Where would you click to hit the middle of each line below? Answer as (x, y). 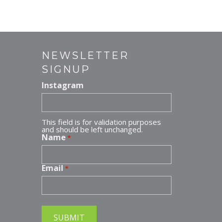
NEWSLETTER (85, 55)
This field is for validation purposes (101, 122)
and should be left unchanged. (92, 129)
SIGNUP (66, 69)
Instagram (62, 85)
